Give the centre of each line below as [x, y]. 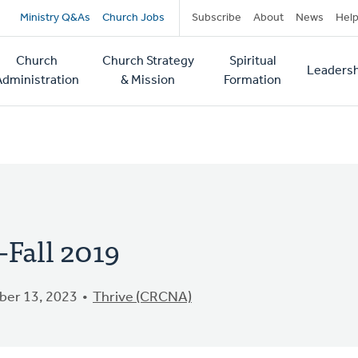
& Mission [148, 81]
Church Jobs [133, 18]
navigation [88, 54]
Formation [252, 81]
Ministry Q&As [55, 18]
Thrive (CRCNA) [142, 298]
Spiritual [252, 62]
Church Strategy [148, 62]
